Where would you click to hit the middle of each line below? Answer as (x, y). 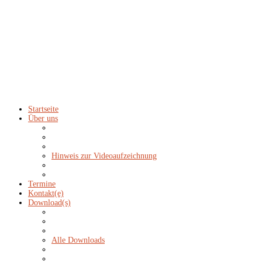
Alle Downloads (78, 240)
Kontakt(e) (46, 193)
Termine (42, 184)
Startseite (43, 109)
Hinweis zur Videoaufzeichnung (104, 156)
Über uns (43, 118)
